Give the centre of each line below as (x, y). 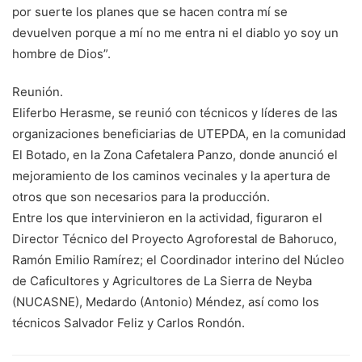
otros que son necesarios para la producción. (141, 197)
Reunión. (38, 92)
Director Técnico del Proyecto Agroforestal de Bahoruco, (175, 239)
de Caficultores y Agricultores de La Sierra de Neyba (162, 281)
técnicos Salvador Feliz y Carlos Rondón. (128, 323)
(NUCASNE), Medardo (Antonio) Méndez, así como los (166, 302)
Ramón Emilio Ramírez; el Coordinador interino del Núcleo (178, 260)
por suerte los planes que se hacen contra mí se (150, 12)
